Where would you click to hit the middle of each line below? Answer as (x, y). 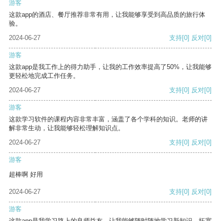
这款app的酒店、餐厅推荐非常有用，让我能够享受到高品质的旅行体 (107, 15)
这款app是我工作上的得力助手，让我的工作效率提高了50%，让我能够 (110, 67)
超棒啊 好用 (26, 175)
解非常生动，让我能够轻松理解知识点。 (67, 128)
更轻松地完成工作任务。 (44, 76)
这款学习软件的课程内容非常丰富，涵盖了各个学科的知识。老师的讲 (108, 119)
